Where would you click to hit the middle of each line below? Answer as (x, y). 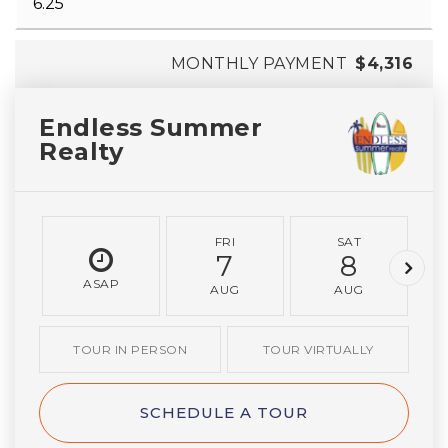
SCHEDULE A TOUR (224, 413)
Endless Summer (150, 127)
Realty (81, 151)
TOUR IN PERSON (130, 350)
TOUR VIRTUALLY (318, 350)
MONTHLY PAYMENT (258, 63)
